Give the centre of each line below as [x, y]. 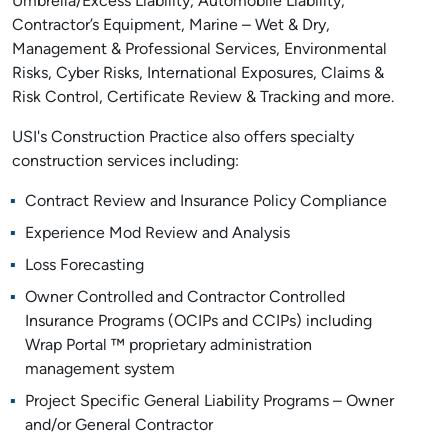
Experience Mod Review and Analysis [157, 234]
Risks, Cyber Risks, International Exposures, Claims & [198, 74]
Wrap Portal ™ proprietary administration [168, 346]
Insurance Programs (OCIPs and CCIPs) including [198, 322]
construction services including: [125, 162]
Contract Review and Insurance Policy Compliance [205, 202]
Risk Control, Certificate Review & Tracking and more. [203, 98]
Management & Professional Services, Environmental [199, 50]
